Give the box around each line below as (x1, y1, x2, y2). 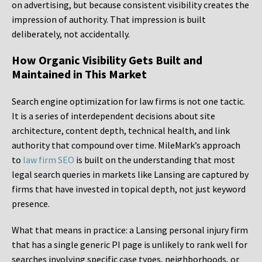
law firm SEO (23, 154, 74, 166)
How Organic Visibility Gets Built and (12, 53, 202, 68)
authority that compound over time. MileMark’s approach (12, 139, 240, 151)
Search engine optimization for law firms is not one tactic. (12, 95, 245, 108)
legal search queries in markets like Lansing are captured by (12, 168, 249, 181)
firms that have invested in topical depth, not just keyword (12, 183, 246, 195)
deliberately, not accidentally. (12, 28, 130, 40)
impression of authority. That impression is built (12, 13, 206, 26)
